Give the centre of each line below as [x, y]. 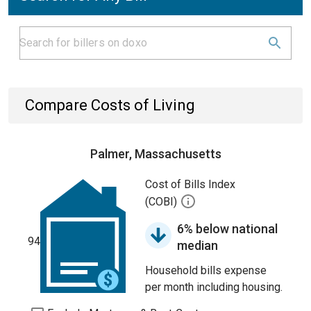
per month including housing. [214, 287]
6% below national [227, 229]
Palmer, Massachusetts [155, 154]
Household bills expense [206, 270]
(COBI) [162, 202]
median [197, 245]
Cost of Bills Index [190, 184]
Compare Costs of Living [110, 105]
